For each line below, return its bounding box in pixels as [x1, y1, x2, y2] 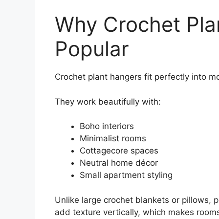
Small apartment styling [80, 170, 173, 180]
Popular [55, 36, 129, 62]
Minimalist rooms [80, 133, 146, 144]
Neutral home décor [80, 158, 158, 168]
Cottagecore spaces [80, 146, 158, 156]
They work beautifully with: [55, 96, 161, 107]
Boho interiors [80, 121, 134, 131]
